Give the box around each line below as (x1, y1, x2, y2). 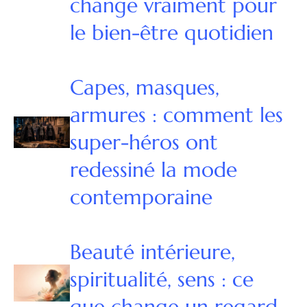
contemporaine (69, 184, 212, 210)
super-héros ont (69, 130, 218, 156)
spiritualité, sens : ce (69, 267, 254, 293)
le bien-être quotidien (69, 20, 273, 46)
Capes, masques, (69, 75, 219, 101)
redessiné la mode (69, 157, 237, 183)
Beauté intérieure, (69, 239, 235, 265)
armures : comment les (69, 102, 283, 128)
